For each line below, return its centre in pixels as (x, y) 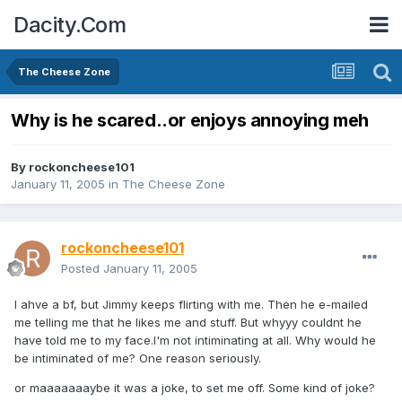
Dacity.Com (70, 24)
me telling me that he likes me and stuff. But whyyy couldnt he (188, 323)
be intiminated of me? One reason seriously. (138, 358)
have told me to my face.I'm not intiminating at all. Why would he (195, 341)
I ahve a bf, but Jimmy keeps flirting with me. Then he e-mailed (191, 305)
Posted (82, 269)
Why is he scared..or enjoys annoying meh (190, 121)
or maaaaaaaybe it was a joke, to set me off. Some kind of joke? (195, 388)
